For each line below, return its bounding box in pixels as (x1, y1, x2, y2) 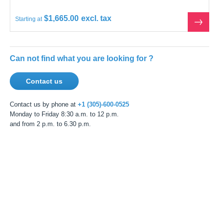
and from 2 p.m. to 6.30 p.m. (10, 112, 88, 120)
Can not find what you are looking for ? (10, 46, 153, 55)
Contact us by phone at (10, 93, 76, 100)
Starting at (15, 8, 43, 15)
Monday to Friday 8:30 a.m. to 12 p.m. (10, 103, 114, 110)
